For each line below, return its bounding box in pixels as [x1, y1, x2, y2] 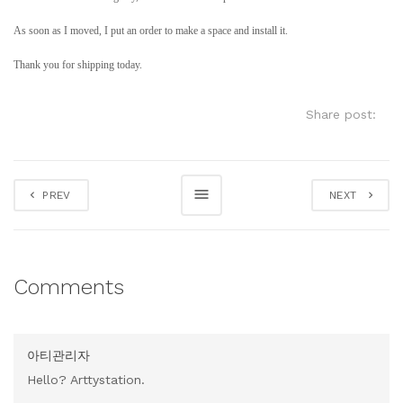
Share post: [306, 107, 390, 121]
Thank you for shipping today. [13, 58, 142, 71]
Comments [13, 274, 124, 300]
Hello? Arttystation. [27, 372, 145, 387]
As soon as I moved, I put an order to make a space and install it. [13, 24, 288, 37]
